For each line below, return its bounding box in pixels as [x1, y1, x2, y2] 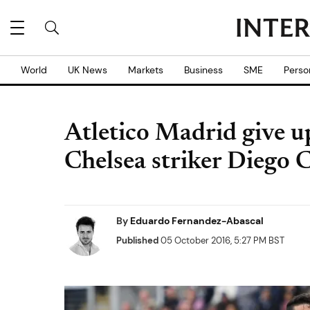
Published [116, 235, 158, 246]
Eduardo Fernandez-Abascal [130, 215, 264, 227]
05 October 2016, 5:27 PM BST [158, 235, 284, 246]
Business [184, 64, 223, 76]
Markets [128, 64, 163, 76]
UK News [68, 64, 107, 76]
